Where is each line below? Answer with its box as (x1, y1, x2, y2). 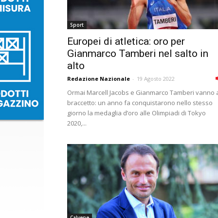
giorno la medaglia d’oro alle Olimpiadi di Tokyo (67, 109, 206, 117)
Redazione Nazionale (67, 75, 130, 82)
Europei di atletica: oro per (67, 36, 185, 47)
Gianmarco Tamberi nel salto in (67, 48, 208, 59)
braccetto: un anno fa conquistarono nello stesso (67, 98, 213, 107)
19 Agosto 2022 (137, 75, 175, 82)
